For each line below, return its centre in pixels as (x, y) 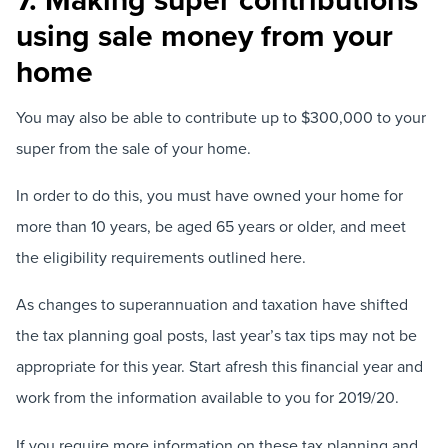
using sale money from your (204, 35)
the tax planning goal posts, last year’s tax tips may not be (216, 335)
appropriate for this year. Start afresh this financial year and (219, 366)
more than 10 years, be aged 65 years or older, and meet (211, 226)
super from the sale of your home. (133, 147)
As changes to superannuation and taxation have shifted (212, 304)
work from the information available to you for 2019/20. (207, 397)
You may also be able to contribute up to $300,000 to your (221, 116)
